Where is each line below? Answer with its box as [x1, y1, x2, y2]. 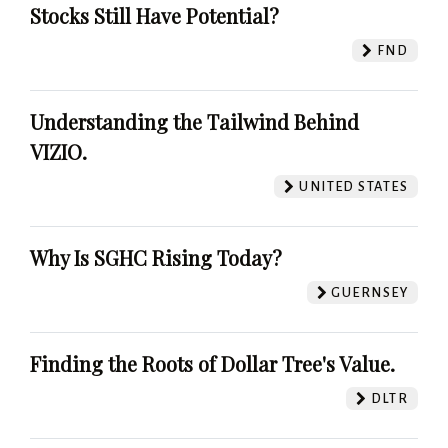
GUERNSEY [328, 284, 408, 300]
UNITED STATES [295, 178, 408, 194]
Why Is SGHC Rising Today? [30, 243, 282, 271]
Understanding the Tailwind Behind [30, 107, 359, 135]
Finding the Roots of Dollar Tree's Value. [30, 349, 395, 377]
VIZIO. [30, 137, 87, 165]
